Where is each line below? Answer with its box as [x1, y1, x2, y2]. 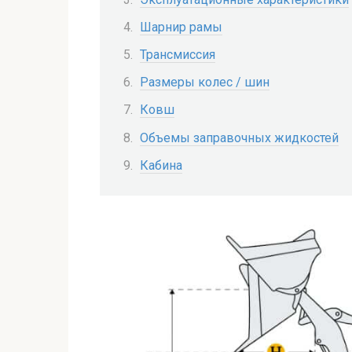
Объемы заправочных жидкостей [140, 130, 339, 145]
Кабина [140, 157, 182, 173]
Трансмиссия [140, 46, 215, 62]
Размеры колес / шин [140, 75, 269, 90]
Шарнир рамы [140, 19, 222, 35]
